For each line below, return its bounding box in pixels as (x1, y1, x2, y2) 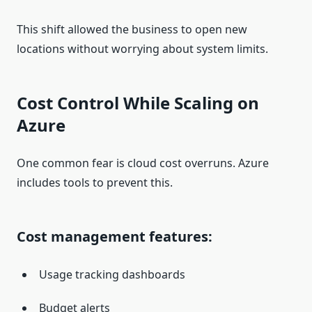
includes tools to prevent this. (17, 175, 173, 191)
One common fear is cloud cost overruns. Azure (17, 155, 269, 171)
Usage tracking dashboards (39, 267, 185, 283)
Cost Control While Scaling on (17, 91, 259, 115)
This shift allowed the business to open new (17, 22, 247, 38)
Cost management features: (17, 227, 212, 247)
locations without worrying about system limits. (17, 41, 268, 57)
